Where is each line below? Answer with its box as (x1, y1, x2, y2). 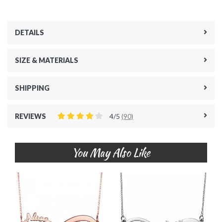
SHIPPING (15, 84, 50, 92)
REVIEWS (15, 112, 46, 120)
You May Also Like (72, 145, 150, 161)
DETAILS (15, 28, 44, 37)
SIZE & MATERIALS (15, 56, 78, 64)
